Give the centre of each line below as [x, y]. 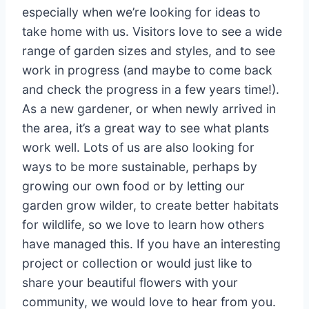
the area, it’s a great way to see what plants [146, 128]
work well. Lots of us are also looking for [138, 148]
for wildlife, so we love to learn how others [143, 225]
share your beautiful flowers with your [130, 283]
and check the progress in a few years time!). [151, 90]
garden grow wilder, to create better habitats [150, 206]
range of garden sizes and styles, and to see [149, 51]
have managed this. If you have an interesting [151, 244]
